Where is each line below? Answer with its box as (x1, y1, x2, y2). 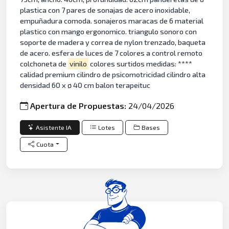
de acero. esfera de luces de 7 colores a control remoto (20, 49, 203, 58)
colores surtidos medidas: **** (88, 59, 192, 68)
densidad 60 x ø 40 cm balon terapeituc (20, 81, 151, 90)
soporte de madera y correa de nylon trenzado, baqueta (20, 38, 206, 47)
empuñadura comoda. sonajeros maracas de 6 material (20, 16, 204, 26)
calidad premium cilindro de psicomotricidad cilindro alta (20, 70, 206, 79)
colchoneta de (20, 59, 68, 68)
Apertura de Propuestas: (30, 101, 129, 111)
